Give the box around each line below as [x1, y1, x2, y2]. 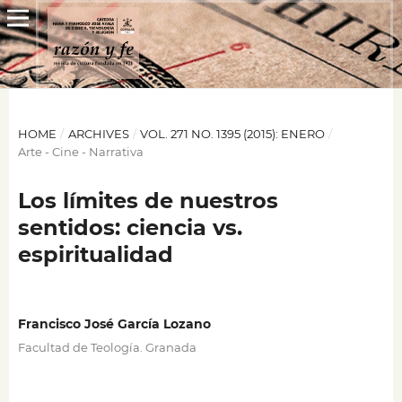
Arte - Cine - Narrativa [17, 144, 144, 159]
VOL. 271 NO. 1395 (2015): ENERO [140, 126, 326, 141]
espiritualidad [17, 240, 173, 267]
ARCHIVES [67, 126, 129, 141]
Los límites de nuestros [17, 187, 278, 214]
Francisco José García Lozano [17, 316, 211, 332]
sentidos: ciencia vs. [17, 214, 242, 240]
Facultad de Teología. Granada [17, 339, 197, 354]
